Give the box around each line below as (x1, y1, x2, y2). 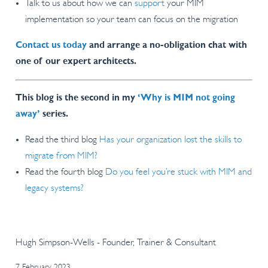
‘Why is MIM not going (137, 93, 235, 103)
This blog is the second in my (15, 93, 138, 103)
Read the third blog (25, 135, 99, 145)
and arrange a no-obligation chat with (86, 41, 247, 51)
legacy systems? (25, 184, 84, 194)
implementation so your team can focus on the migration (25, 15, 238, 25)
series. (39, 109, 68, 120)
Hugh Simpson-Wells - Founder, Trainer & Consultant (15, 238, 216, 248)
